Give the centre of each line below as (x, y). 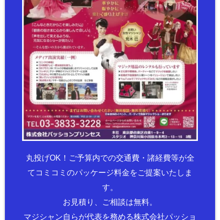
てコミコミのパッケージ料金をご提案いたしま (110, 173)
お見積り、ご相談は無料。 (110, 202)
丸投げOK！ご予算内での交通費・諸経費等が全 (110, 158)
